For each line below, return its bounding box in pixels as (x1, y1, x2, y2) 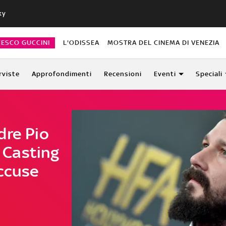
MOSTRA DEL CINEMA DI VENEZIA (107, 38, 220, 46)
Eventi (153, 70, 176, 78)
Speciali (195, 70, 222, 78)
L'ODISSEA (63, 38, 99, 46)
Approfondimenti (31, 70, 92, 78)
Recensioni (103, 70, 142, 78)
